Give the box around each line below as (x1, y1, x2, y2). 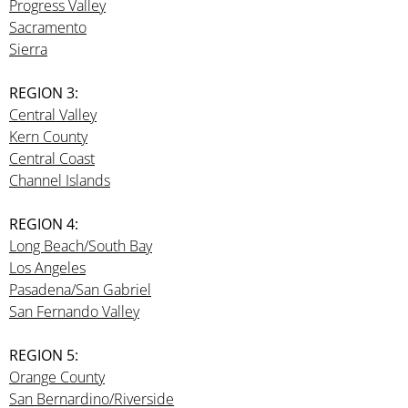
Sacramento (9, 17, 87, 37)
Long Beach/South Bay (9, 236, 152, 256)
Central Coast (9, 148, 95, 168)
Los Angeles (9, 258, 86, 278)
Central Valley (9, 105, 97, 125)
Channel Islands (9, 170, 110, 190)
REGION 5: (9, 345, 78, 365)
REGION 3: (9, 83, 78, 103)
